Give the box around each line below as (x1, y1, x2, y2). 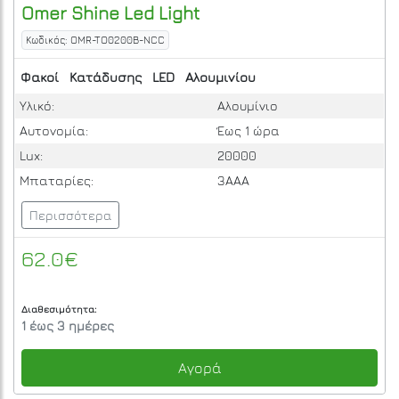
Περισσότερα (29, 208, 111, 224)
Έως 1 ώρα (216, 123, 280, 139)
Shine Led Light (67, 2, 199, 23)
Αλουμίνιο (216, 98, 278, 114)
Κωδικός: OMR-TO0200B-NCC (26, 33, 165, 46)
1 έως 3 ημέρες (21, 318, 114, 334)
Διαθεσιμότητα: (21, 304, 96, 315)
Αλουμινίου (185, 69, 256, 85)
